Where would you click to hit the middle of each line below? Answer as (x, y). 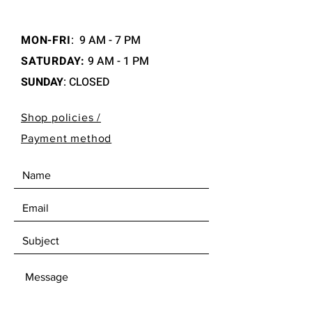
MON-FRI (46, 40)
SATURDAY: (53, 61)
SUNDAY (42, 82)
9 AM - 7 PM (108, 40)
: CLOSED (86, 82)
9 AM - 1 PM (117, 61)
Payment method (67, 138)
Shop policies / (61, 117)
